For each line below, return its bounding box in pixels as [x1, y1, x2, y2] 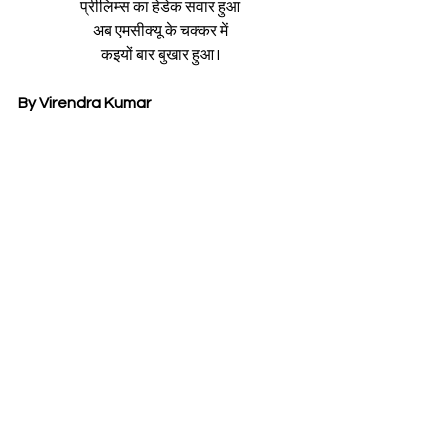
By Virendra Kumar [18, 95, 151, 111]
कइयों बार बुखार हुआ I [100, 47, 220, 63]
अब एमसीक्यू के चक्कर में [92, 23, 228, 39]
